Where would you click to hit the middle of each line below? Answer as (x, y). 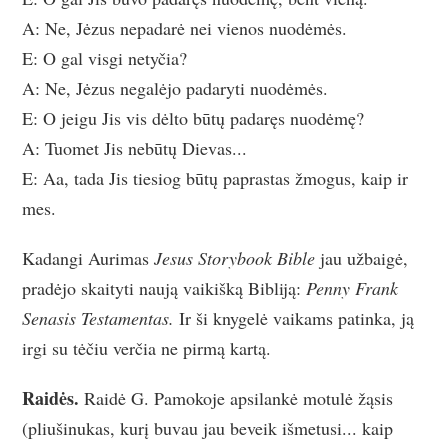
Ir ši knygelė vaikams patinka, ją (297, 317)
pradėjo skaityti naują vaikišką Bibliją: (164, 287)
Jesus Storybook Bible (237, 257)
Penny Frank (352, 287)
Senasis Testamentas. (101, 317)
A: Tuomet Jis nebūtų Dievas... (135, 147)
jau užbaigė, (364, 257)
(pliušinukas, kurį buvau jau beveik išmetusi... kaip (208, 427)
